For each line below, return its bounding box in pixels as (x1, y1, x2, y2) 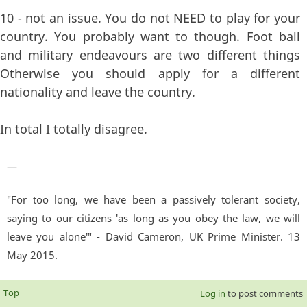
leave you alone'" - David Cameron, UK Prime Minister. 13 (7, 229, 300, 243)
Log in (199, 286, 225, 299)
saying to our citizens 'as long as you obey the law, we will (7, 210, 300, 225)
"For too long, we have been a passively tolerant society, (7, 192, 300, 206)
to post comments (225, 286, 303, 299)
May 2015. (7, 247, 58, 262)
